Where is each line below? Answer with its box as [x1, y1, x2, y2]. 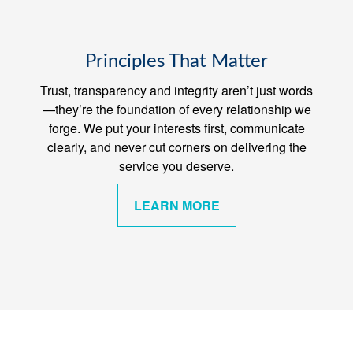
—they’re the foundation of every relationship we [42, 100, 311, 119]
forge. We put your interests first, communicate [48, 119, 305, 138]
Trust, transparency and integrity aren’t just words [40, 81, 313, 100]
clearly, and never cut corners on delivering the [46, 138, 307, 157]
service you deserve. [119, 157, 234, 176]
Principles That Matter [85, 52, 268, 72]
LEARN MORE [133, 196, 220, 215]
